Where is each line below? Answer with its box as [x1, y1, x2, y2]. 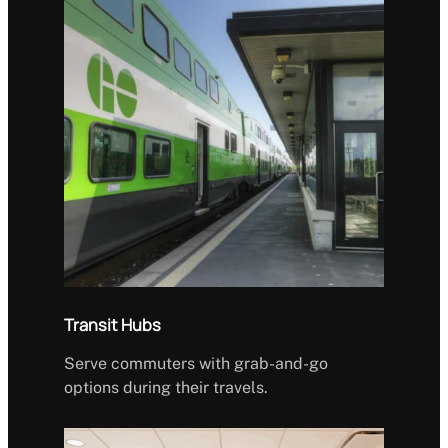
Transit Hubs [64, 313, 161, 336]
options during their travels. [64, 377, 268, 397]
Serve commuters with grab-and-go [64, 353, 328, 373]
